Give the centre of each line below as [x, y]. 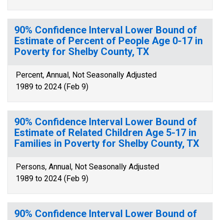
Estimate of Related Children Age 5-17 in [105, 133]
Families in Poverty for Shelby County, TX [107, 143]
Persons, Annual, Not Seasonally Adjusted [87, 167]
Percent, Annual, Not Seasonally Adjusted [86, 75]
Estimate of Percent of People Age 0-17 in [109, 41]
